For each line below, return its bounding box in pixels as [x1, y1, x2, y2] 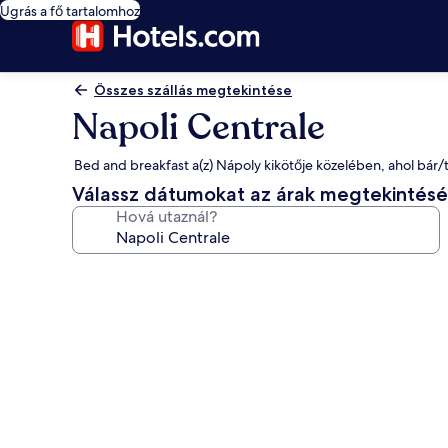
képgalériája [71, 348, 212, 377]
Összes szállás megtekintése [94, 81, 292, 99]
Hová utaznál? [116, 206, 217, 227]
